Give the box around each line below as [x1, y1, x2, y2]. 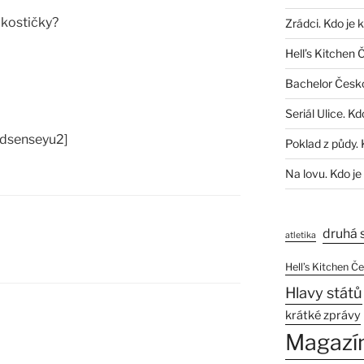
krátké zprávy [284, 308, 361, 323]
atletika [284, 230, 316, 241]
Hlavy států [284, 284, 362, 303]
